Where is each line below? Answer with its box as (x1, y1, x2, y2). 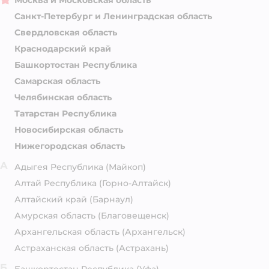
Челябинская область (14, 92, 112, 103)
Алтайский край (14, 194, 87, 205)
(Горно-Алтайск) (99, 178, 171, 189)
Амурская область (14, 210, 95, 222)
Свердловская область (14, 27, 117, 38)
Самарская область (14, 76, 100, 87)
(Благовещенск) (98, 210, 169, 222)
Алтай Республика (14, 178, 97, 189)
